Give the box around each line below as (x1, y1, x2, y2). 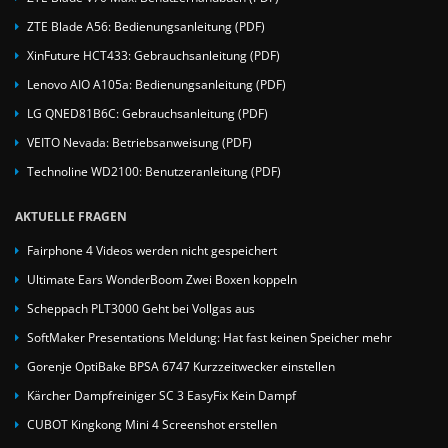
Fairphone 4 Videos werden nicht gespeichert (27, 242, 277, 258)
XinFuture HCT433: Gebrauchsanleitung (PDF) (27, 47, 280, 63)
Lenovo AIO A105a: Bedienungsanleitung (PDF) (27, 76, 286, 92)
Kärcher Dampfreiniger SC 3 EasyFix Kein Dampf (27, 387, 296, 403)
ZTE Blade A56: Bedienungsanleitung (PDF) (27, 18, 265, 34)
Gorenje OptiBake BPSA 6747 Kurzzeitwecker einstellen (27, 358, 335, 374)
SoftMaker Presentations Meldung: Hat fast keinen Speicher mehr (27, 329, 392, 345)
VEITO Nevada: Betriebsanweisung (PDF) (27, 134, 252, 150)
